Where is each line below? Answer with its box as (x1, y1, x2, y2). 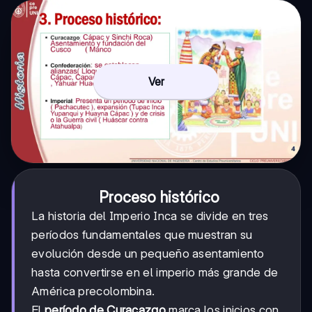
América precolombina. (31, 283, 155, 298)
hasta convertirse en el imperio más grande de (31, 265, 279, 279)
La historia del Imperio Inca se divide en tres (31, 208, 269, 223)
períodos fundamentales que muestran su (31, 227, 253, 242)
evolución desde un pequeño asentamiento (31, 246, 265, 260)
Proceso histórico (98, 187, 219, 206)
